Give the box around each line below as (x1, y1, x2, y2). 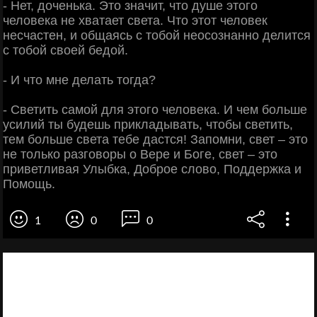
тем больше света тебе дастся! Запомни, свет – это (3, 132, 308, 147)
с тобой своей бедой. (3, 43, 128, 58)
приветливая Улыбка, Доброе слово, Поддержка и (3, 162, 301, 177)
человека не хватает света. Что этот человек (3, 13, 267, 28)
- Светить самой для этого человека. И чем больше (3, 103, 307, 117)
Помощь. (3, 177, 55, 192)
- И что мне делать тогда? (3, 73, 156, 88)
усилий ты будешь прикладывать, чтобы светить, (3, 117, 293, 132)
